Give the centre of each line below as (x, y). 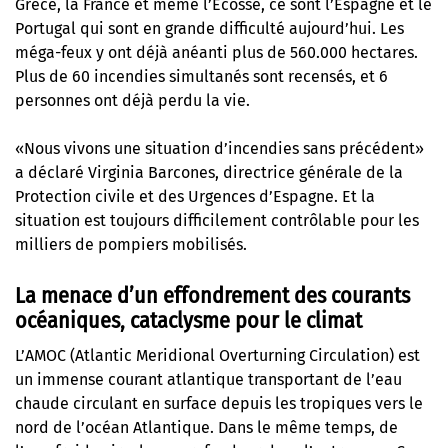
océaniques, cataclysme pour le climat (188, 321)
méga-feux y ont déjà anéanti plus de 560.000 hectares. (216, 52)
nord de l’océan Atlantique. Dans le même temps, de (206, 428)
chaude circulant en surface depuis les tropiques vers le (219, 404)
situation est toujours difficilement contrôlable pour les (217, 220)
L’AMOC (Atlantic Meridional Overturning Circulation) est (217, 356)
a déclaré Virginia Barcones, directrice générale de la (209, 172)
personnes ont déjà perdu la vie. (132, 100)
